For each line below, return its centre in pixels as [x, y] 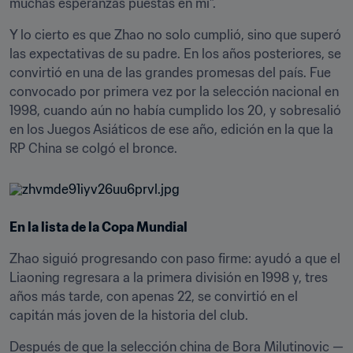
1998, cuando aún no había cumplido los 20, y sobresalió [175, 110]
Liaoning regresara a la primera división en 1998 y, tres [169, 277]
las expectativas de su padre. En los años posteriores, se [175, 54]
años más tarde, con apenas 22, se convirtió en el [154, 296]
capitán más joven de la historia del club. [129, 315]
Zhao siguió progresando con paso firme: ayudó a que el [175, 258]
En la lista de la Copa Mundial [98, 227]
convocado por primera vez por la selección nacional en [174, 91]
